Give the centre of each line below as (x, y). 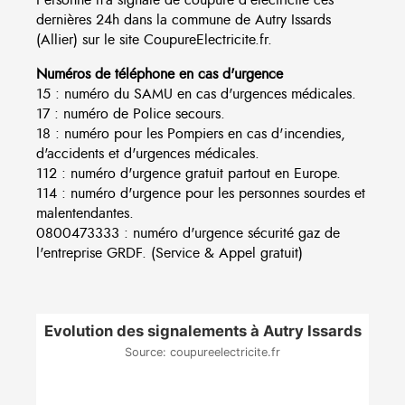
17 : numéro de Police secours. (131, 113)
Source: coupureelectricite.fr (202, 352)
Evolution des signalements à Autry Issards (202, 330)
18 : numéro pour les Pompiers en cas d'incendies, (191, 133)
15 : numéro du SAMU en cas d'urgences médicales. (196, 94)
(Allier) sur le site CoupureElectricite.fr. (154, 39)
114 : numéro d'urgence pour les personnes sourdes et (201, 193)
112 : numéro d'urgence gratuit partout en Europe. (188, 173)
